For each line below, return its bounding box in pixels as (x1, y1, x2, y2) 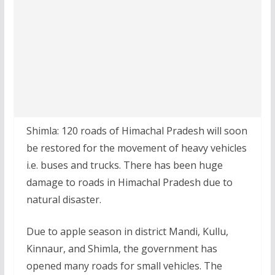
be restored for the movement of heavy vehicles (26, 141, 247, 155)
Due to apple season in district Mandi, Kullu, (26, 224, 228, 238)
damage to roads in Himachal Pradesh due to (26, 175, 233, 189)
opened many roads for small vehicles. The (26, 258, 222, 273)
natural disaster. (26, 192, 101, 206)
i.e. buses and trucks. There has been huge (26, 158, 223, 172)
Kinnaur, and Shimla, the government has (26, 241, 217, 255)
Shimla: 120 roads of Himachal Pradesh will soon (26, 123, 247, 137)
